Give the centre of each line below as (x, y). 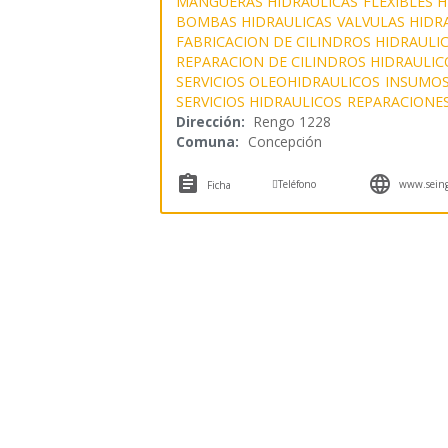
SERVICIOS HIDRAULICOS (258, 101)
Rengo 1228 (292, 121)
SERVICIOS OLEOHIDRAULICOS (277, 81)
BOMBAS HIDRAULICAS (253, 21)
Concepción (284, 141)
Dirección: (210, 121)
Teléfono (297, 183)
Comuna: (207, 141)
